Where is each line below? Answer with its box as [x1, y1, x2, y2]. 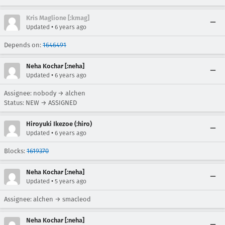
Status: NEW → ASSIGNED [4, 99, 77, 106]
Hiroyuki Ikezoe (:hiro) [26, 120, 92, 128]
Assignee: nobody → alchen [4, 89, 85, 97]
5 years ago [55, 178, 86, 185]
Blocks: [4, 147, 27, 155]
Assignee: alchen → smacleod [4, 195, 91, 203]
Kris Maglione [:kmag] [26, 14, 89, 22]
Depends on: [4, 41, 43, 49]
